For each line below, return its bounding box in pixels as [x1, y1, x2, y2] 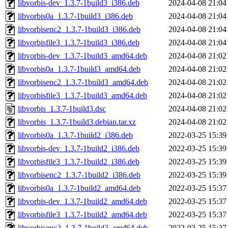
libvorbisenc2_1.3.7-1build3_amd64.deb [18, 78, 148, 87]
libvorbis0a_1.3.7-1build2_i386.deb [18, 131, 133, 140]
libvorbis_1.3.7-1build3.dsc [18, 104, 106, 113]
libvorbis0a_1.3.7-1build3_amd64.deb [18, 65, 140, 74]
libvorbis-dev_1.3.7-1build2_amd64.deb [18, 197, 147, 206]
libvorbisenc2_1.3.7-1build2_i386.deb [18, 170, 140, 180]
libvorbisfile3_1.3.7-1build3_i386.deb [18, 38, 139, 47]
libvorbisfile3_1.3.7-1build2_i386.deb [18, 157, 139, 166]
